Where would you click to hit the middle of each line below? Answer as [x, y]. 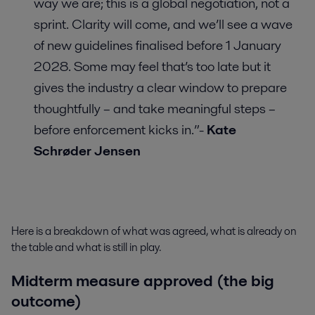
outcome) [46, 301]
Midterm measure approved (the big [143, 281]
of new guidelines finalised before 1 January [157, 45]
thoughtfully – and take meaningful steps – [155, 108]
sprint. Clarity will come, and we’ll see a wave [163, 24]
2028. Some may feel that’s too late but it [152, 66]
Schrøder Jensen [87, 150]
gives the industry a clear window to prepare [160, 87]
